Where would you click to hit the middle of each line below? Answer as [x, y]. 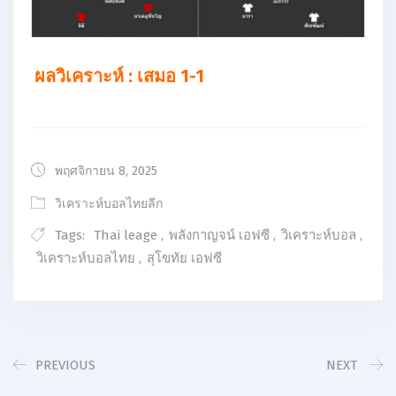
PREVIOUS [65, 366]
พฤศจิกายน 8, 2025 [104, 171]
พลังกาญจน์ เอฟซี [219, 236]
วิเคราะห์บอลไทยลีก [109, 204]
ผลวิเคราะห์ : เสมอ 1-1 [119, 76]
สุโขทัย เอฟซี [184, 259]
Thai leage [126, 236]
